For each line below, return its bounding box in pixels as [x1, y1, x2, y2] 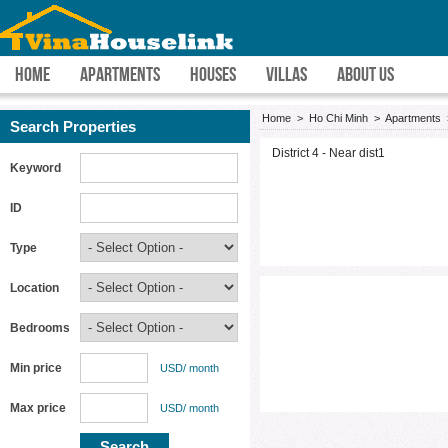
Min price [10, 361, 62, 375]
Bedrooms [10, 321, 70, 335]
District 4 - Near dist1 [272, 146, 385, 160]
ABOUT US [337, 63, 394, 85]
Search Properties [10, 118, 136, 135]
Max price [10, 401, 66, 415]
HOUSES [190, 63, 236, 85]
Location [10, 281, 59, 295]
